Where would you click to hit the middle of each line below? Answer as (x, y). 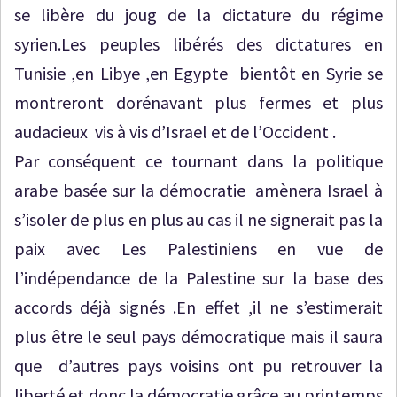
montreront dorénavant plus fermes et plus (198, 102)
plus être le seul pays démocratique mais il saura (198, 336)
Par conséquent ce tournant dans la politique (198, 160)
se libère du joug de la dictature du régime (198, 14)
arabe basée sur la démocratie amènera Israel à (198, 190)
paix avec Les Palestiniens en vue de (198, 248)
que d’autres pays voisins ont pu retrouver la (198, 365)
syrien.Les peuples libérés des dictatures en (198, 43)
